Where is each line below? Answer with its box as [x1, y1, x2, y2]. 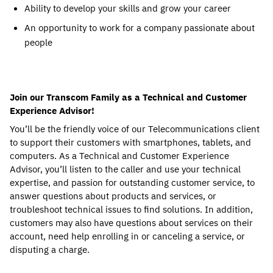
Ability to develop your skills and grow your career [24, 2, 231, 14]
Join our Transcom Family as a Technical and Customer [10, 91, 247, 103]
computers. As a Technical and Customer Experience [10, 150, 229, 161]
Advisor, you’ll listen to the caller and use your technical [10, 163, 241, 175]
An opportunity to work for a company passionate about [24, 22, 255, 34]
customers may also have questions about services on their [10, 217, 253, 229]
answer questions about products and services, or [10, 190, 216, 202]
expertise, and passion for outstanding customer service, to [10, 177, 255, 188]
